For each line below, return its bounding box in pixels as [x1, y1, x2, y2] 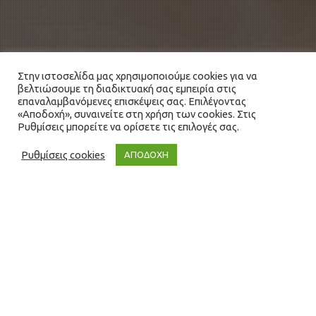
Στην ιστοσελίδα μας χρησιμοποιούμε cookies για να [18, 70, 257, 82]
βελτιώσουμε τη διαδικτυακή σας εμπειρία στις [18, 83, 236, 95]
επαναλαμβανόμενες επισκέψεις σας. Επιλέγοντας [18, 95, 246, 107]
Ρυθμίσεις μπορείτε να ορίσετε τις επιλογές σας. [18, 121, 239, 133]
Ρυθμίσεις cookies [21, 148, 105, 161]
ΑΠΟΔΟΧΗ [124, 150, 169, 159]
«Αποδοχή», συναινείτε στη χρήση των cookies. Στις [18, 108, 256, 120]
